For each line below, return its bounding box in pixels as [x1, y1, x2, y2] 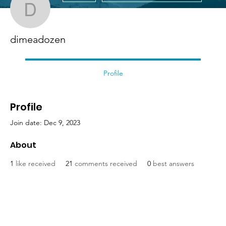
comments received [75, 159, 137, 168]
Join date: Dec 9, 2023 [10, 118, 80, 128]
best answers [153, 159, 194, 168]
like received [16, 159, 55, 168]
